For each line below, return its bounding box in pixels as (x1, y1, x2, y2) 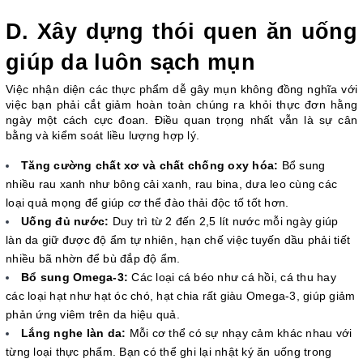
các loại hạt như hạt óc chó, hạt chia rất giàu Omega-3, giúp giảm (6, 288, 356, 302)
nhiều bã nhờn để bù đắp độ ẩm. (6, 251, 181, 265)
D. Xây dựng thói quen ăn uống (6, 19, 357, 44)
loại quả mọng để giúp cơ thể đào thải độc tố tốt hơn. (6, 195, 289, 209)
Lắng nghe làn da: (21, 326, 126, 340)
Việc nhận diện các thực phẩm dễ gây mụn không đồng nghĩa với (6, 82, 357, 96)
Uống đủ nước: (21, 214, 109, 228)
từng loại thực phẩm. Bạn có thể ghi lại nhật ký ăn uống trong (6, 344, 332, 358)
